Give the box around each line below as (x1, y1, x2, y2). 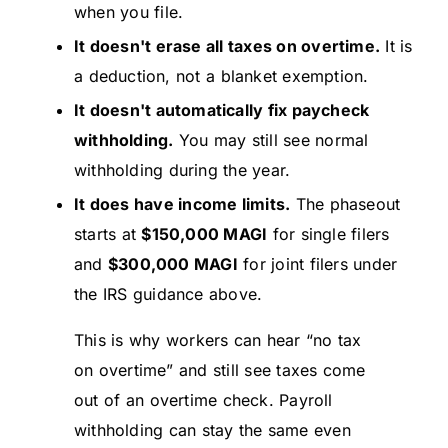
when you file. (74, 2, 184, 23)
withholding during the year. (74, 160, 291, 181)
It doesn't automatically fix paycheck (74, 100, 370, 121)
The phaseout (290, 194, 401, 215)
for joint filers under (237, 254, 398, 275)
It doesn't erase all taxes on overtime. (74, 36, 380, 57)
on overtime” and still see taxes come (74, 360, 366, 381)
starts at (74, 224, 142, 245)
